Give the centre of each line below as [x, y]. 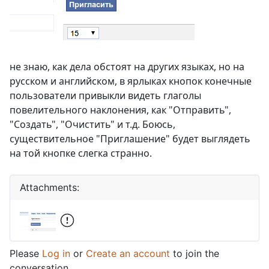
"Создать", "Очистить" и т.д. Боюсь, [92, 125]
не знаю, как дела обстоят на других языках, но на [127, 67]
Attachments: [50, 188]
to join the [195, 254]
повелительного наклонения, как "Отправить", [120, 110]
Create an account [128, 254]
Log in [56, 254]
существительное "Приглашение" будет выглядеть [130, 139]
